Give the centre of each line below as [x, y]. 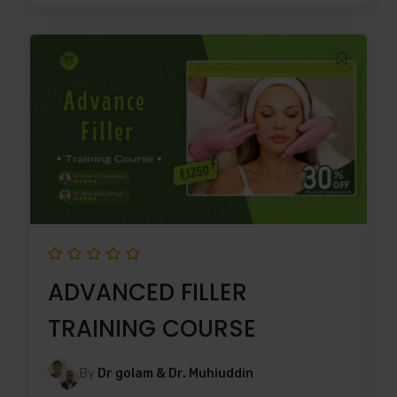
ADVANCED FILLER [148, 292]
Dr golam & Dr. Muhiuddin [175, 373]
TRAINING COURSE [152, 328]
